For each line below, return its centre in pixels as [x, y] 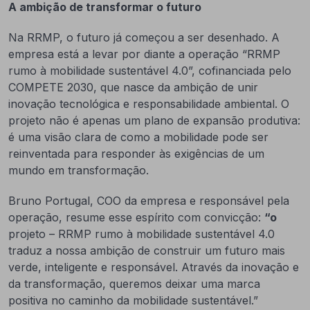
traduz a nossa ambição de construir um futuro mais [147, 250]
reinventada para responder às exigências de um [136, 154]
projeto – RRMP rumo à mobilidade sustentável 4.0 [142, 234]
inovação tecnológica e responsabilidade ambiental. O [149, 104]
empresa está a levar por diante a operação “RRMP [144, 54]
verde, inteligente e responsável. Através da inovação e [154, 267]
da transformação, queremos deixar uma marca [134, 284]
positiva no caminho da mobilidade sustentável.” [135, 300]
